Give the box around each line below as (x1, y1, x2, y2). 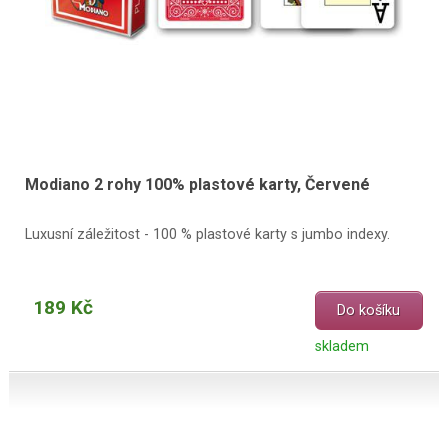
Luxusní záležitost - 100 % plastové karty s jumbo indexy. (24, 226, 390, 244)
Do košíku (337, 302, 401, 320)
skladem (314, 338, 369, 356)
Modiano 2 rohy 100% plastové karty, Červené (24, 175, 370, 195)
